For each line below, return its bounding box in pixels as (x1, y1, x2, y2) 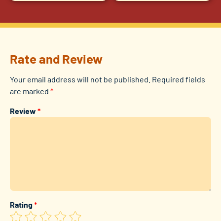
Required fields (152, 74, 205, 84)
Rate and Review (10, 51, 103, 67)
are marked (10, 86, 50, 96)
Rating (10, 200, 34, 210)
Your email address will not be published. (10, 74, 150, 84)
